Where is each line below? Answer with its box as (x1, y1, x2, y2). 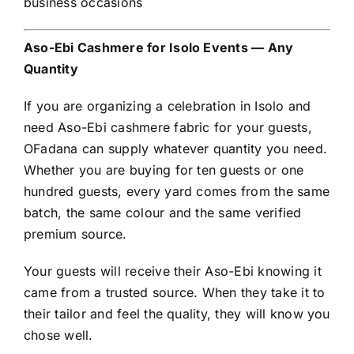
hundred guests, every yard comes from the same (24, 183, 330, 200)
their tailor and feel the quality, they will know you (24, 306, 330, 322)
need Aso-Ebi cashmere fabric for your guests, (24, 119, 312, 136)
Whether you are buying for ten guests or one (24, 162, 304, 179)
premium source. (24, 226, 127, 243)
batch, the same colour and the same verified (24, 205, 302, 221)
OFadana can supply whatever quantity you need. (24, 141, 328, 157)
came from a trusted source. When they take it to (24, 284, 326, 301)
